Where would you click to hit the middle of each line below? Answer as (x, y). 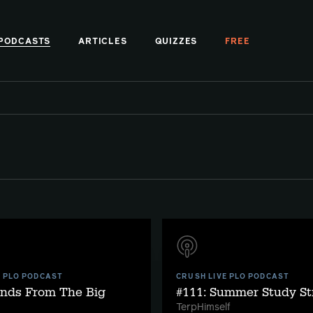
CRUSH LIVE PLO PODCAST (233, 277)
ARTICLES (103, 42)
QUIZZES (176, 42)
